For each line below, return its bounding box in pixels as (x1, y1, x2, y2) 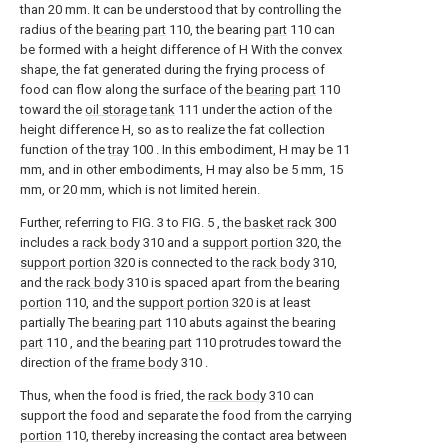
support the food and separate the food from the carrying (20, 408, 352, 423)
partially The (20, 315, 92, 330)
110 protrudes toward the (192, 335, 341, 350)
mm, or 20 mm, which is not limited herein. (20, 182, 260, 197)
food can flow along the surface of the (20, 82, 246, 97)
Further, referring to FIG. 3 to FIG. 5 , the (20, 215, 244, 230)
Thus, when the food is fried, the (20, 388, 208, 403)
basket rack (244, 215, 312, 230)
